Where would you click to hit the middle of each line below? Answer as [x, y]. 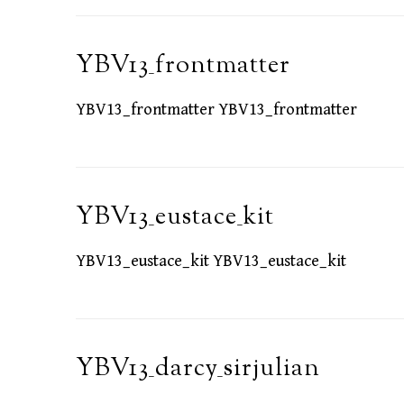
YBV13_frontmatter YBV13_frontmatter [216, 110]
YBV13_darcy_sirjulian [198, 370]
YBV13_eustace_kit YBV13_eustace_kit [211, 262]
